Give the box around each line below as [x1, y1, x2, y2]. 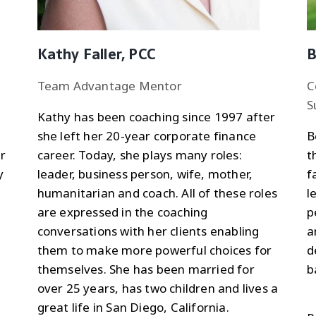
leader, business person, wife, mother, [37, 165, 253, 182]
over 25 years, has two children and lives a [37, 279, 279, 296]
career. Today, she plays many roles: [37, 146, 242, 163]
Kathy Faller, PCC [37, 42, 156, 66]
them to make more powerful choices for [37, 241, 272, 258]
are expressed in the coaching [37, 203, 208, 220]
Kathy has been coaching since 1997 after [37, 108, 276, 125]
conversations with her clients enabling [37, 222, 260, 239]
